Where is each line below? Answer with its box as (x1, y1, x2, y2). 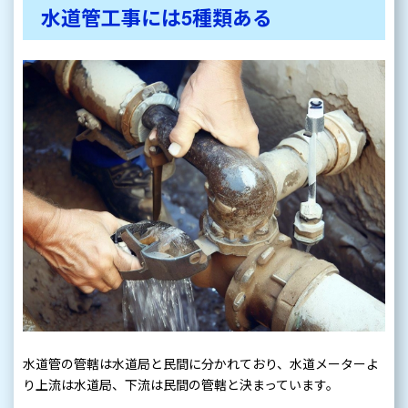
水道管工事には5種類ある (41, 2, 272, 32)
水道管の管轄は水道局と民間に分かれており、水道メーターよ (23, 354, 379, 373)
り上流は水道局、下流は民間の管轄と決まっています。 (23, 375, 339, 394)
